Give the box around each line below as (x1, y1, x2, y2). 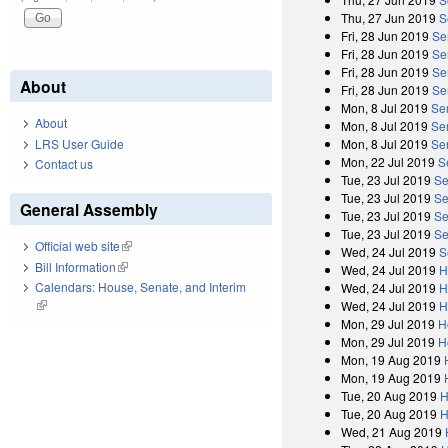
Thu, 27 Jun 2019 (341, 8, 437, 26)
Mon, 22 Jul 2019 (341, 152, 436, 170)
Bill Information (35, 257, 116, 275)
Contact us (35, 155, 93, 173)
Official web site (35, 237, 120, 255)
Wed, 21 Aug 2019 (341, 422, 443, 440)
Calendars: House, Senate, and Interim (35, 278, 246, 296)
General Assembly (20, 198, 158, 222)
